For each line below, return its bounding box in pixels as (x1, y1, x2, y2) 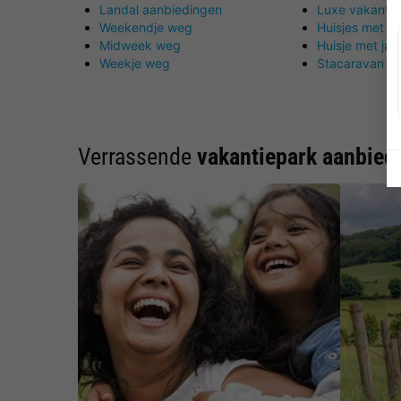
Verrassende (78, 142, 197, 170)
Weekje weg (99, 55, 170, 71)
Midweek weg (99, 37, 181, 53)
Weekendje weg (99, 19, 192, 35)
